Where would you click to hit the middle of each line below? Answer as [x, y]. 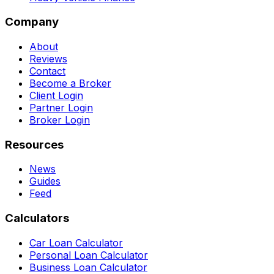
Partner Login [61, 108]
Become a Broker [70, 83]
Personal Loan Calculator [89, 255]
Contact [47, 71]
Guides [45, 181]
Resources [34, 144]
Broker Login [60, 120]
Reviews [48, 59]
